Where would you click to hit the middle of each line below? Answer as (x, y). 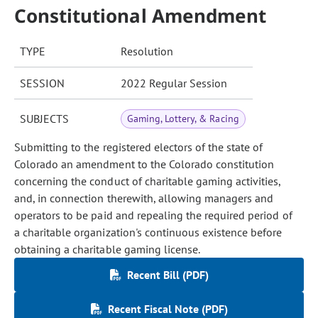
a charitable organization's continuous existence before (148, 232)
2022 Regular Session (174, 83)
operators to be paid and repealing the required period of (153, 215)
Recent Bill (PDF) (168, 275)
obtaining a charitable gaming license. (108, 249)
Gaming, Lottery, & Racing (183, 119)
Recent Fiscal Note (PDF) (168, 309)
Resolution (147, 51)
